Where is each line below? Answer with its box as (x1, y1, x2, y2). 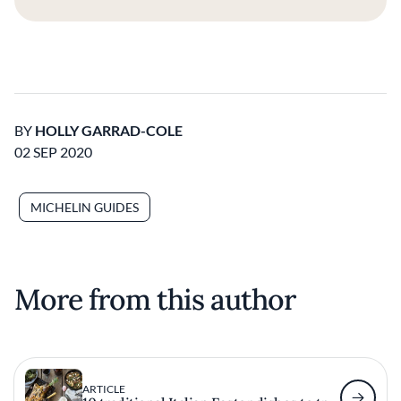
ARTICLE (82, 382, 125, 396)
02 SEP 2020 (14, 143, 92, 160)
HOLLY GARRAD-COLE (35, 122, 183, 139)
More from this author (14, 281, 295, 318)
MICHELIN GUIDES (30, 200, 139, 215)
